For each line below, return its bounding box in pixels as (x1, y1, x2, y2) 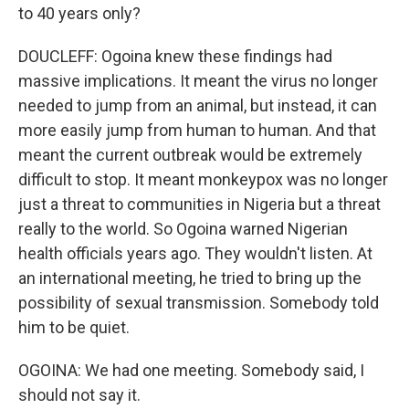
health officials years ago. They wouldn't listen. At (18, 244, 372, 263)
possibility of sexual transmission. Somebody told (18, 293, 379, 312)
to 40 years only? (18, 4, 141, 23)
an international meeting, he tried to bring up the (18, 268, 362, 288)
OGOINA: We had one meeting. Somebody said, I (18, 361, 364, 380)
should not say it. (18, 385, 141, 404)
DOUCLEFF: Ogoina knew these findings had (18, 47, 332, 66)
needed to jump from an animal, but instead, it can (18, 96, 377, 115)
